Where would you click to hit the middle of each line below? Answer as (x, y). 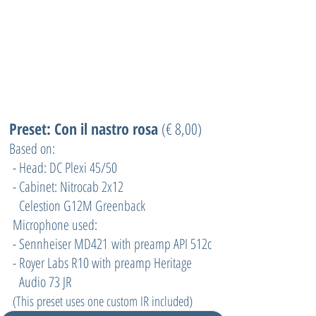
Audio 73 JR (41, 281)
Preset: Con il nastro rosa (85, 128)
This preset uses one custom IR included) (104, 301)
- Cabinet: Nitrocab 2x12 (66, 186)
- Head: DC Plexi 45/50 (63, 167)
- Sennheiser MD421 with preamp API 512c (110, 243)
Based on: (32, 148)
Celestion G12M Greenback (77, 205)
